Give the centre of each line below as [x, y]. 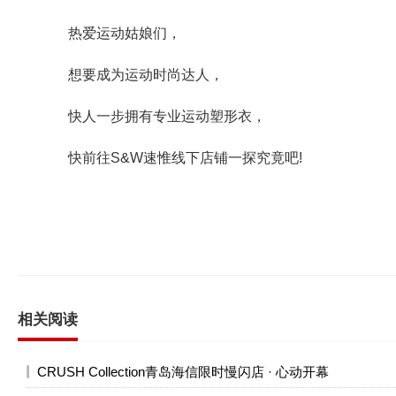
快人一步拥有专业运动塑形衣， [153, 116]
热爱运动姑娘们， [110, 33]
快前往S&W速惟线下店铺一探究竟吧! [171, 158]
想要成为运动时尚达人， [132, 75]
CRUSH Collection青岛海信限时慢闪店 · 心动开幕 [183, 372]
